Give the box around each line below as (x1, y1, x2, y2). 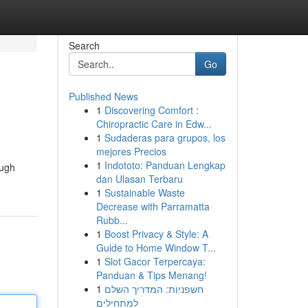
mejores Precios (96, 144, 166, 158)
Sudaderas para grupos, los (104, 131, 225, 144)
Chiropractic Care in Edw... (96, 117, 212, 131)
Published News (68, 89, 138, 103)
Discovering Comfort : (104, 103, 199, 117)
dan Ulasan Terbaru (96, 172, 183, 186)
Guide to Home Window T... (96, 241, 216, 254)
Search (68, 38, 100, 52)
